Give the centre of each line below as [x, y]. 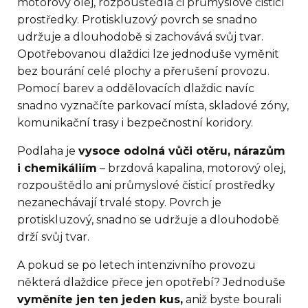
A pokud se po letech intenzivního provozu [136, 265]
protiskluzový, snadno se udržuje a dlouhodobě [148, 220]
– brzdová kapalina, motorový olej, [191, 168]
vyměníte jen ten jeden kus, [100, 300]
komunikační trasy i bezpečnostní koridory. [135, 123]
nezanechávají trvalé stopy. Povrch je [119, 203]
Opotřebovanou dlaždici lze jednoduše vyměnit [148, 54]
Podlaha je [48, 151]
